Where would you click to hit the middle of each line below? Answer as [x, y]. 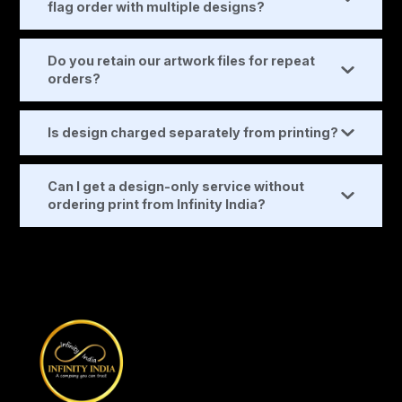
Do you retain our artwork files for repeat [182, 61]
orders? [74, 79]
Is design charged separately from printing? [193, 133]
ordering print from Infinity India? [157, 205]
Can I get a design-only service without [176, 187]
